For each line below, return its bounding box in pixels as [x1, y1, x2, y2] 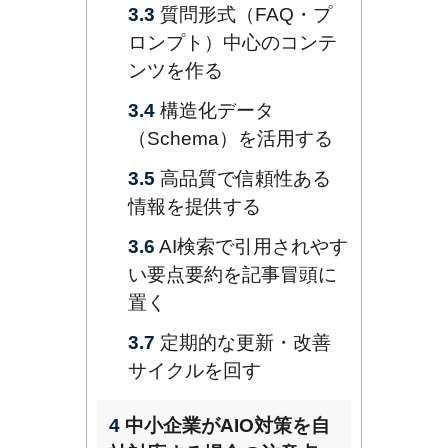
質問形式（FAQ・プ [155, 4, 332, 26]
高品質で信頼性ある [155, 168, 331, 190]
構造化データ [155, 100, 274, 122]
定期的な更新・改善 [155, 332, 331, 354]
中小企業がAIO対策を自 [120, 415, 330, 437]
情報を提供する [128, 196, 261, 218]
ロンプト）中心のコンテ [128, 32, 337, 54]
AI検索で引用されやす [155, 236, 348, 258]
